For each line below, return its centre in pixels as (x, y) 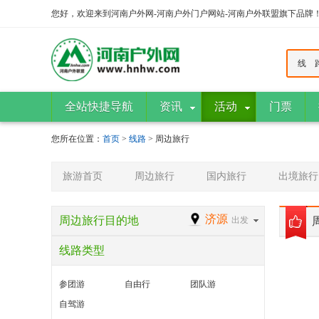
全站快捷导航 (99, 106)
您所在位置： (77, 139)
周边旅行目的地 (99, 220)
